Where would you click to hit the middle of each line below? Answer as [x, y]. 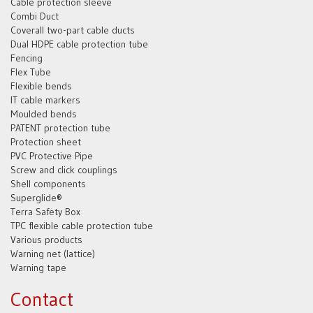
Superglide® [36, 197]
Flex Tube [31, 72]
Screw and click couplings [64, 169]
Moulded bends [44, 114]
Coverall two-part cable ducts [73, 30]
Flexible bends [41, 86]
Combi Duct [35, 16]
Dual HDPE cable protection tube [79, 44]
